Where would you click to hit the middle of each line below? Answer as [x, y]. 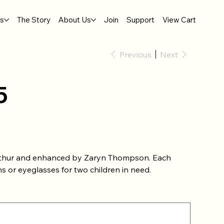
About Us [75, 20]
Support [140, 20]
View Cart [179, 20]
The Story [34, 20]
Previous [135, 54]
